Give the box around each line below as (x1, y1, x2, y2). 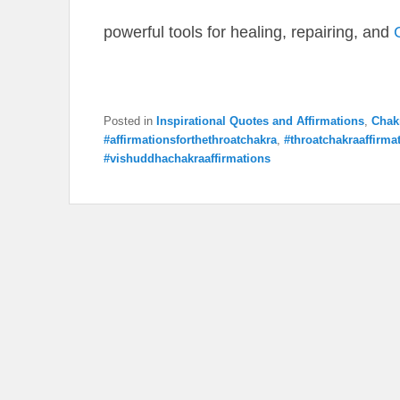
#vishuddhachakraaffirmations (104, 151, 271, 165)
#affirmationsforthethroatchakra (104, 132, 277, 146)
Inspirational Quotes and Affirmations (156, 113, 364, 128)
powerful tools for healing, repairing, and (104, 22, 394, 41)
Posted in (104, 113, 153, 128)
